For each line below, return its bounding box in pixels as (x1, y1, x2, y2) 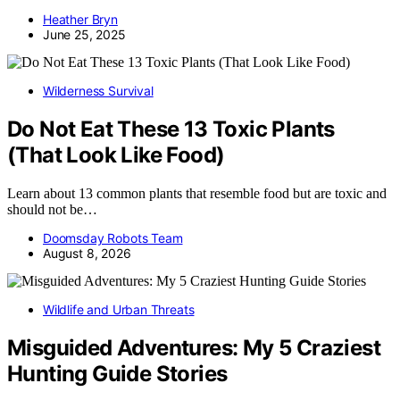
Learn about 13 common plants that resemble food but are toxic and (7, 185, 387, 201)
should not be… (7, 201, 97, 217)
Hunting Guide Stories (7, 360, 228, 387)
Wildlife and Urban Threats (43, 301, 195, 317)
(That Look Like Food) (7, 142, 225, 169)
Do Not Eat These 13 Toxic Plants (7, 116, 335, 143)
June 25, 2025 (43, 27, 126, 43)
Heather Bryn (43, 12, 118, 28)
